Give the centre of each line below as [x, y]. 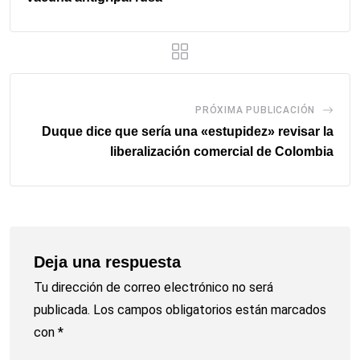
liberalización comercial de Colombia [222, 152]
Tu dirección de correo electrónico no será [153, 288]
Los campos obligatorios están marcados [210, 310]
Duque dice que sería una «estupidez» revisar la [188, 132]
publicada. [62, 310]
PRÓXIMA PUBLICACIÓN [255, 110]
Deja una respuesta [107, 262]
